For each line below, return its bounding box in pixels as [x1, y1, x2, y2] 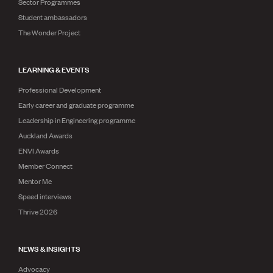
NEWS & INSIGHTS [18, 242, 80, 254]
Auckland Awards [18, 130, 73, 141]
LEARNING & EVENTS [18, 63, 90, 75]
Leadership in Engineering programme [18, 115, 135, 126]
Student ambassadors [18, 12, 87, 23]
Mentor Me [18, 175, 52, 186]
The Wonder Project [18, 27, 80, 38]
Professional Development [18, 84, 101, 95]
